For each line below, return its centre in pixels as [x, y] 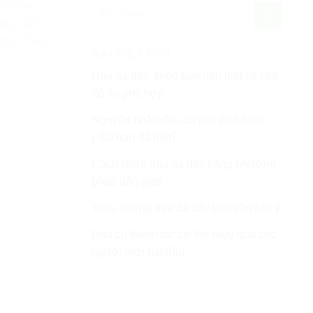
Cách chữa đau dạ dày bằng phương [183, 164]
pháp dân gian [127, 181]
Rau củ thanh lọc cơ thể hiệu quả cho [184, 234]
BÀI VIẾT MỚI [131, 54]
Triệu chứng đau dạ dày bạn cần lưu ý [185, 208]
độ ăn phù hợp [128, 93]
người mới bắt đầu [138, 252]
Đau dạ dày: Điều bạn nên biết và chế [184, 76]
